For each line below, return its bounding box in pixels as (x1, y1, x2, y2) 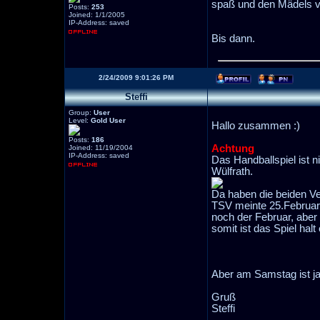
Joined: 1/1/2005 (69, 11, 125, 19)
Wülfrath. (211, 166, 253, 177)
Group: (69, 109, 94, 116)
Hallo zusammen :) (211, 120, 300, 131)
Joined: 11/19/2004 (69, 144, 133, 151)
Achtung (211, 143, 254, 154)
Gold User (91, 116, 126, 124)
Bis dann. (211, 33, 255, 44)
